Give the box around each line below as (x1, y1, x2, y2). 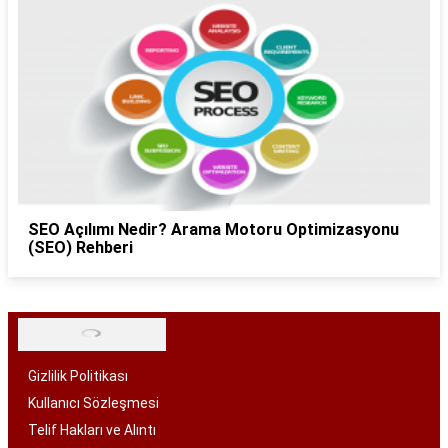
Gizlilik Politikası (28, 368, 128, 385)
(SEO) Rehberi (28, 238, 133, 258)
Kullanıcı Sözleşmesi (28, 395, 159, 412)
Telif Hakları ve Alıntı (28, 422, 156, 439)
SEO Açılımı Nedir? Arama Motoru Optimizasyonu (28, 220, 399, 240)
